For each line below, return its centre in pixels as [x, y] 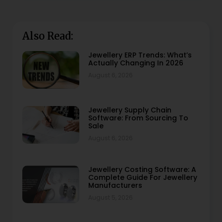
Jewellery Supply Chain [130, 110]
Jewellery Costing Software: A [142, 169]
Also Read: [48, 36]
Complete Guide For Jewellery [142, 177]
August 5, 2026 [110, 197]
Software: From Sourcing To [138, 118]
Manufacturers [115, 185]
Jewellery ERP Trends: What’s [140, 55]
